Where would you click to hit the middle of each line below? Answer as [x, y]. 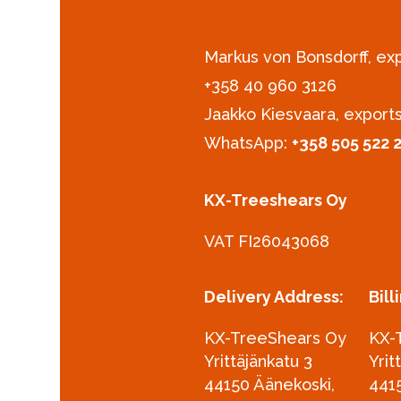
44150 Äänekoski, [270, 384]
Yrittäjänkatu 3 [259, 361]
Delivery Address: [274, 296]
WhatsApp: [248, 142]
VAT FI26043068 [267, 242]
